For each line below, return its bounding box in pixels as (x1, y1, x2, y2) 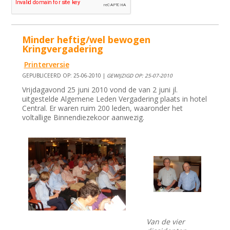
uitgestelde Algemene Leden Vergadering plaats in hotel (22, 94, 207, 104)
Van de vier (146, 217, 185, 227)
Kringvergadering (22, 43, 104, 55)
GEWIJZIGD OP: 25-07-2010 (107, 72, 173, 80)
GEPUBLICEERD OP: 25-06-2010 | (22, 72, 107, 80)
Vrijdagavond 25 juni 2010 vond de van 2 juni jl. (22, 85, 178, 95)
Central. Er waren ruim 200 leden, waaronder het (22, 103, 183, 113)
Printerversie (24, 60, 69, 70)
